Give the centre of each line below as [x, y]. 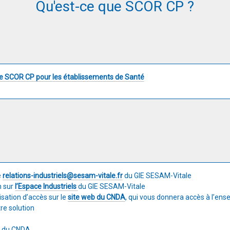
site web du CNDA [97, 197]
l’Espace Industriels [46, 186]
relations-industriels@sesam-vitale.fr [63, 176]
